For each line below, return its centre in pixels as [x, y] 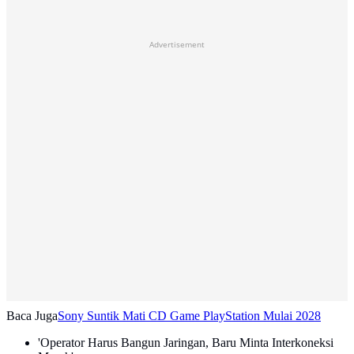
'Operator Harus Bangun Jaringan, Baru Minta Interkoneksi [186, 343]
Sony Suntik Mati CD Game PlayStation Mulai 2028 [189, 316]
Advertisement [177, 45]
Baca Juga [32, 316]
